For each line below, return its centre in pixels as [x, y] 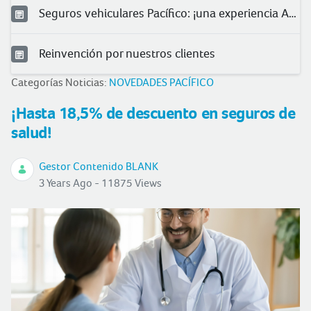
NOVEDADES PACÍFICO [161, 82]
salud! [32, 133]
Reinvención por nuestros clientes [127, 53]
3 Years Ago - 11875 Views [100, 183]
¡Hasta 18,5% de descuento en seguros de [153, 113]
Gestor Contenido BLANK [99, 166]
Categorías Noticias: [60, 82]
